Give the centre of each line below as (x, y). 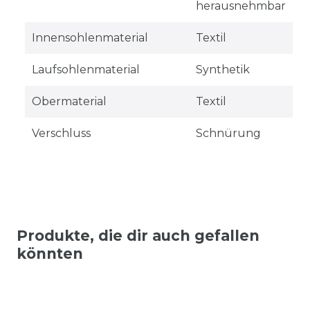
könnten (50, 253)
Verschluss (61, 133)
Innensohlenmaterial (90, 37)
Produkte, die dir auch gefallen (138, 235)
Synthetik (222, 69)
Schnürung (228, 133)
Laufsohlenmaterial (85, 69)
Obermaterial (69, 101)
